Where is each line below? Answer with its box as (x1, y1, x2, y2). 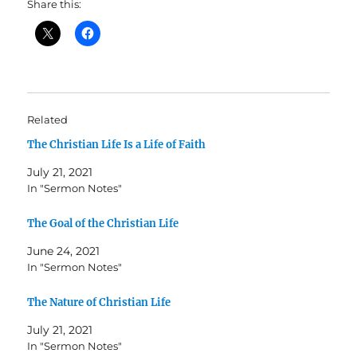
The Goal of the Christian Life (27, 217, 179, 231)
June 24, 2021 (27, 244, 100, 259)
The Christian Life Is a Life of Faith (27, 138, 206, 152)
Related (27, 113, 69, 127)
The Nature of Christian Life (27, 295, 171, 309)
